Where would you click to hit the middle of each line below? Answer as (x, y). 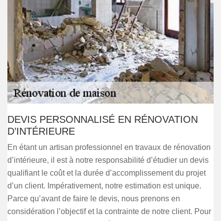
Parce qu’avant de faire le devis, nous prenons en (94, 199)
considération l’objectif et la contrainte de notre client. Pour (109, 211)
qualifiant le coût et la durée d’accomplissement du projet (107, 173)
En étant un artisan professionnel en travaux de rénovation (109, 147)
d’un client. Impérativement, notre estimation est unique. (104, 186)
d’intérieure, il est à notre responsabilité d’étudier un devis (108, 160)
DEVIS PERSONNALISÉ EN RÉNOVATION (103, 119)
